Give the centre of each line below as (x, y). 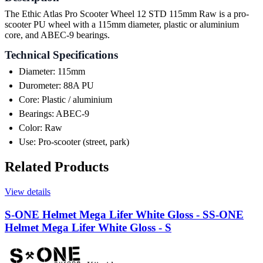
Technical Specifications (61, 55)
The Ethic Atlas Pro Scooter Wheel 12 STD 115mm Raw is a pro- (127, 14)
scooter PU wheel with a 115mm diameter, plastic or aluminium (122, 25)
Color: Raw (41, 128)
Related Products (57, 167)
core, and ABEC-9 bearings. (57, 35)
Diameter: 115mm (52, 72)
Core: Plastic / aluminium (65, 100)
